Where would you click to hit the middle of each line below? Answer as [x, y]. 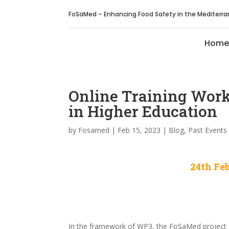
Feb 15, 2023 [139, 130]
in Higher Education [143, 111]
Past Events [208, 130]
